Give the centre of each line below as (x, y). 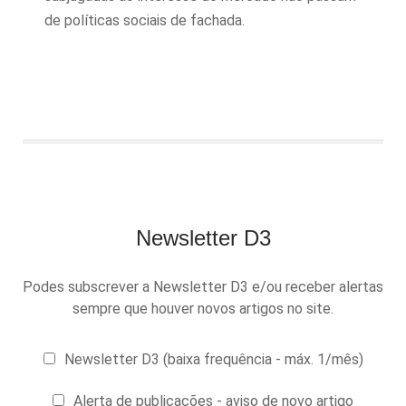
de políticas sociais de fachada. (145, 20)
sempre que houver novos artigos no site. (203, 309)
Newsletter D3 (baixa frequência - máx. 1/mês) (213, 359)
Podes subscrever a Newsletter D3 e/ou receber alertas (203, 287)
